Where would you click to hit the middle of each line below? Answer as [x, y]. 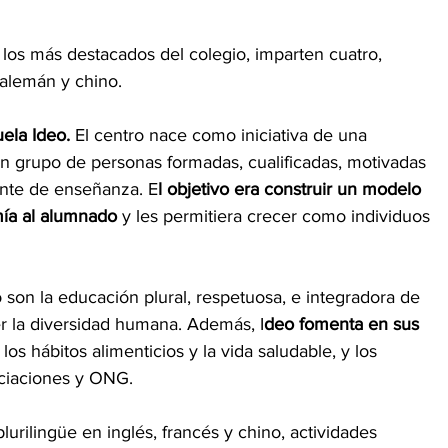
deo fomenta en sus [344, 323]
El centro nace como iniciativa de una [223, 134]
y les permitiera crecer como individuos [276, 215]
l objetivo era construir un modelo [292, 188]
